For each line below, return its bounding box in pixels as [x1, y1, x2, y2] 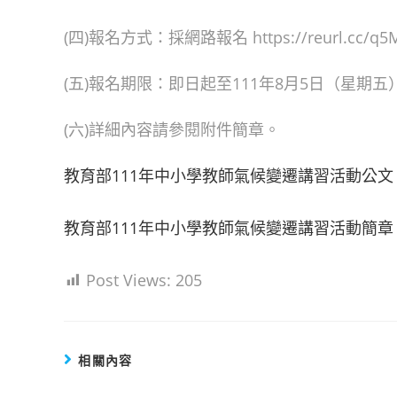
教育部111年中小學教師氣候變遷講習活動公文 [64, 165, 393, 186]
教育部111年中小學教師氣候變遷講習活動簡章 [64, 217, 393, 238]
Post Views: [86, 269, 171, 291]
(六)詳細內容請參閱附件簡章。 [64, 119, 280, 140]
